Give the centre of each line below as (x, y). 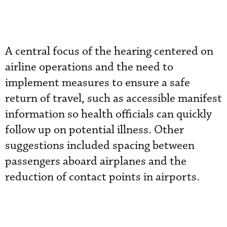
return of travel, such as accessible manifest (113, 99)
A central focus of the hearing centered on (109, 51)
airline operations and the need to (89, 67)
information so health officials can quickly (108, 114)
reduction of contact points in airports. (102, 177)
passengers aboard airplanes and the (96, 161)
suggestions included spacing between (100, 146)
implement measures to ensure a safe (98, 83)
